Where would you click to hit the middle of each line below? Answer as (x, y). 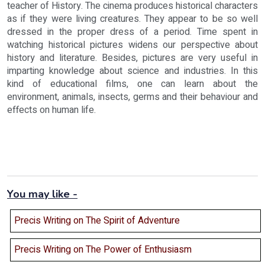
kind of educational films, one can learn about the (132, 84)
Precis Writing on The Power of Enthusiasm (103, 250)
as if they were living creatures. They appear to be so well (132, 19)
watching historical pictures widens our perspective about (132, 45)
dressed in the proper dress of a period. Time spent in (132, 32)
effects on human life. (51, 110)
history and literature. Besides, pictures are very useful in (132, 58)
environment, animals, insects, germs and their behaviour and (132, 97)
